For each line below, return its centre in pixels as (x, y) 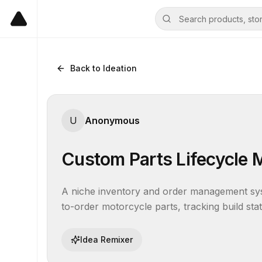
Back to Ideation (104, 68)
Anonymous (112, 120)
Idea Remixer (106, 239)
